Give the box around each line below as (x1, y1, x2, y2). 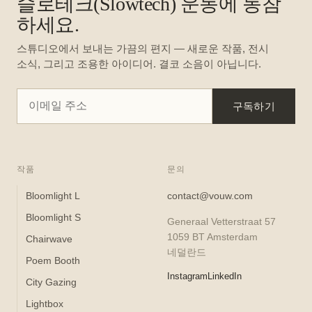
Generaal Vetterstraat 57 (167, 215, 276, 227)
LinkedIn (208, 270, 242, 281)
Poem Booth (26, 254, 80, 266)
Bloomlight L (26, 189, 80, 201)
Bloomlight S (26, 211, 81, 223)
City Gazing (26, 276, 77, 288)
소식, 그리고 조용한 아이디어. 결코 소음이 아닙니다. (17, 57, 261, 70)
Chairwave (26, 233, 72, 244)
